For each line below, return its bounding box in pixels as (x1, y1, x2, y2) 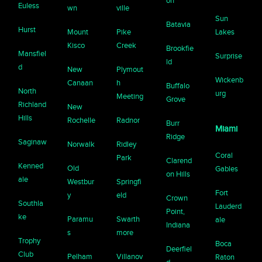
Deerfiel (166, 244, 192, 254)
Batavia (166, 20, 191, 29)
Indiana (166, 220, 190, 230)
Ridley (116, 140, 137, 149)
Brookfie (166, 44, 194, 53)
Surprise (215, 51, 242, 61)
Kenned (18, 161, 44, 171)
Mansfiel (18, 49, 47, 58)
